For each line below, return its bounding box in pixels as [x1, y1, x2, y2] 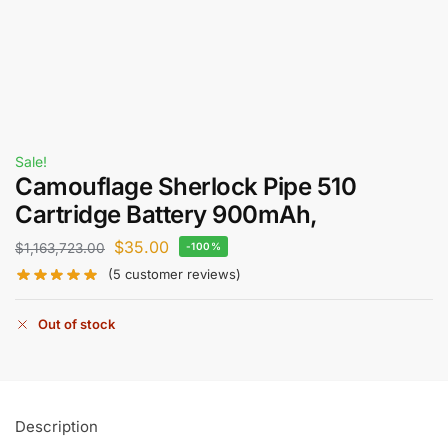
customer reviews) [121, 266, 242, 283]
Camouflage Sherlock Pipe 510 [15, 172, 356, 201]
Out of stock [38, 315, 115, 332]
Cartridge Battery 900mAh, [15, 200, 318, 229]
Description [15, 417, 98, 437]
